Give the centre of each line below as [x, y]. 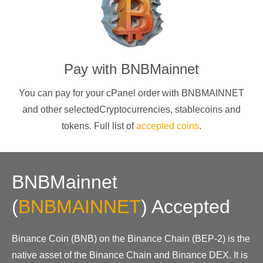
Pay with [92, 69]
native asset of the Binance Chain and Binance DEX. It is [130, 255]
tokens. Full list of [99, 126]
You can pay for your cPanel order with [100, 93]
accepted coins [168, 126]
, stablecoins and [205, 109]
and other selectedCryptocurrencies [96, 109]
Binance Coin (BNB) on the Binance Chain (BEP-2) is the [131, 238]
